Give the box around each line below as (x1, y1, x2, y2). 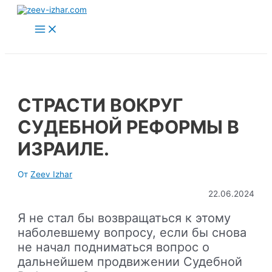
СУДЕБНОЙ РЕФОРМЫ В (18, 115, 240, 138)
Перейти (4, 4, 38, 14)
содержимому (4, 24, 63, 33)
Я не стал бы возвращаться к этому (18, 210, 231, 225)
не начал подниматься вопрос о (18, 239, 210, 254)
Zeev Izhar (30, 169, 73, 179)
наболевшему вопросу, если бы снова (18, 225, 247, 240)
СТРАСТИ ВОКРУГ (18, 93, 183, 116)
